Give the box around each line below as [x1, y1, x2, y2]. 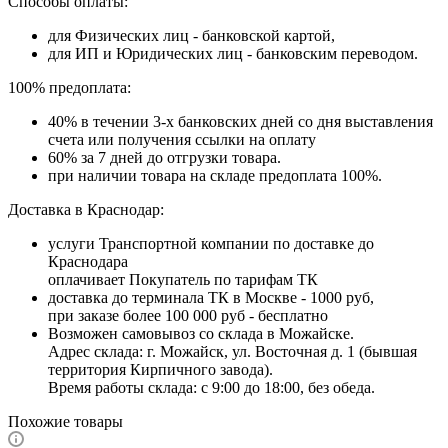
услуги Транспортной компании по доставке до [48, 234, 374, 252]
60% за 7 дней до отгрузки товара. [48, 148, 281, 166]
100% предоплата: [8, 78, 131, 96]
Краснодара [48, 252, 128, 270]
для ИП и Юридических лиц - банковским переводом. [48, 44, 418, 62]
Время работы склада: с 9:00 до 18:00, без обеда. [48, 378, 375, 396]
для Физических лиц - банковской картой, [48, 26, 335, 44]
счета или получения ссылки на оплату [48, 130, 316, 148]
